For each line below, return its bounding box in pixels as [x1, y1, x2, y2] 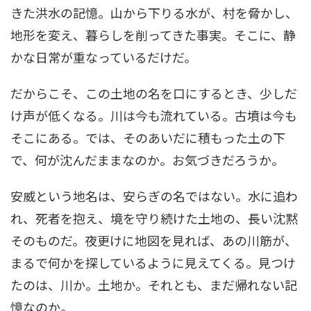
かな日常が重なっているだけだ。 [10, 47, 196, 66]
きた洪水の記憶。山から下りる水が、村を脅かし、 [10, 3, 298, 22]
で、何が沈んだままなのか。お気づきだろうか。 [10, 150, 284, 169]
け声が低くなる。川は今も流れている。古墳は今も [10, 106, 297, 124]
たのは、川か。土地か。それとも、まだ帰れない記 [10, 275, 297, 294]
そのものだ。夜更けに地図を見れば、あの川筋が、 [10, 230, 297, 249]
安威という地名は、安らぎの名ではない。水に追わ [10, 186, 298, 205]
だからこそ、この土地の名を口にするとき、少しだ [10, 83, 297, 102]
